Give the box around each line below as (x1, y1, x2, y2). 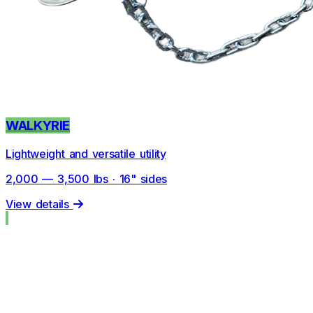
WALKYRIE (6, 117, 71, 134)
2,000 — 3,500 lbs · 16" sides (6, 171, 168, 186)
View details (6, 196, 73, 211)
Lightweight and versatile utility (6, 146, 166, 161)
